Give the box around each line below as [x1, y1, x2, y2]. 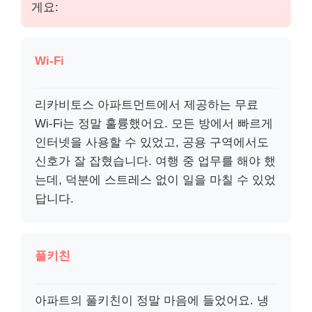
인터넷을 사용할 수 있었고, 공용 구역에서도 [35, 136, 269, 150]
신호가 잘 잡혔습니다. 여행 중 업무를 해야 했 [35, 155, 276, 169]
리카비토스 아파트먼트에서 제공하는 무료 [35, 98, 258, 112]
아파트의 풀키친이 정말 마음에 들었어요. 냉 [35, 293, 269, 307]
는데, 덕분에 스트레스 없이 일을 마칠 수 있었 [35, 173, 276, 187]
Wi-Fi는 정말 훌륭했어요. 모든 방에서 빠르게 [35, 117, 273, 131]
